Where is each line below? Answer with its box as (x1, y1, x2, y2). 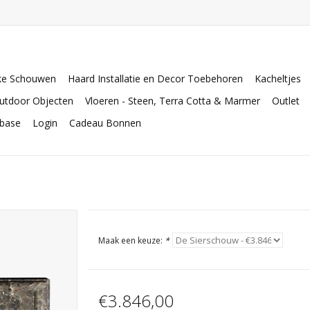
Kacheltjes (255, 72, 301, 85)
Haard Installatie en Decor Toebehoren (68, 72, 243, 85)
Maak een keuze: (98, 235, 165, 246)
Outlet (272, 94, 300, 107)
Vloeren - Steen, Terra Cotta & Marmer (85, 94, 260, 107)
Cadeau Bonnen (69, 116, 141, 129)
